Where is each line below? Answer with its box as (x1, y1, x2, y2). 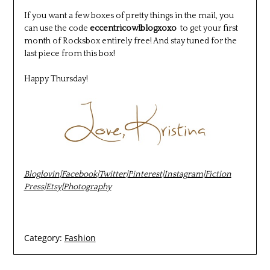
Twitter (98, 169, 126, 180)
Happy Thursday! (24, 74, 88, 84)
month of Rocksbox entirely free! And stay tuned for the (24, 36, 237, 46)
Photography (63, 182, 111, 192)
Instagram (163, 169, 203, 180)
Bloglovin (24, 169, 60, 180)
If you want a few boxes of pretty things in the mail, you (24, 10, 234, 20)
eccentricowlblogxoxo (89, 23, 177, 33)
